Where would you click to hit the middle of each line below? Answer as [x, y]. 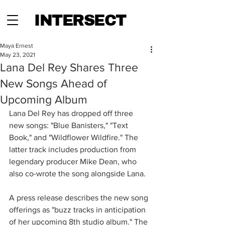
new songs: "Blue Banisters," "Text [70, 125]
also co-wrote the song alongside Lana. [77, 174]
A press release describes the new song [80, 198]
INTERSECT [80, 21]
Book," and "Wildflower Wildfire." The [75, 137]
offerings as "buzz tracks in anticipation [78, 210]
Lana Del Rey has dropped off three [72, 113]
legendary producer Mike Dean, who [74, 161]
